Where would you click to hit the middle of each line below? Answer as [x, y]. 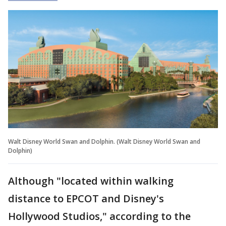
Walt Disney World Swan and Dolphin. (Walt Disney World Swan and [104, 141]
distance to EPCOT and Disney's [86, 198]
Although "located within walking [91, 181]
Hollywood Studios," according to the [99, 216]
